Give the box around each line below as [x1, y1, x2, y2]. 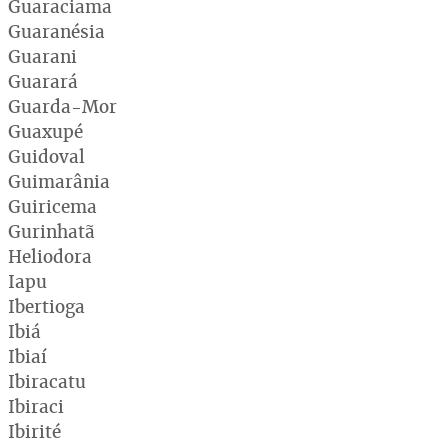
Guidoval [8, 144, 85, 168]
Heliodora [8, 244, 92, 268]
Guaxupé [8, 119, 83, 143]
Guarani [8, 44, 77, 68]
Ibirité [8, 419, 61, 443]
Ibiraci [8, 394, 64, 418]
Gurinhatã [8, 219, 95, 243]
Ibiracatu [8, 369, 86, 393]
